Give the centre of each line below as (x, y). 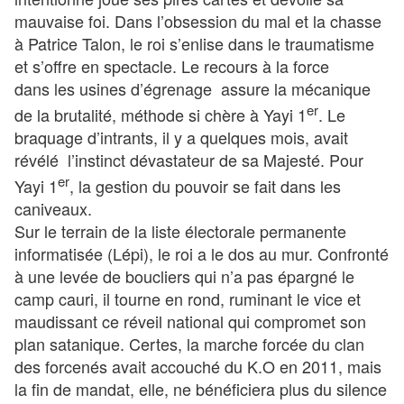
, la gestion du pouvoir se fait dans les (205, 185)
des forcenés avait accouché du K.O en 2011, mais (198, 366)
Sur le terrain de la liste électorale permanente (180, 230)
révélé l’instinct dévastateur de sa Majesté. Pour (189, 159)
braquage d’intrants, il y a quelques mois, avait (181, 137)
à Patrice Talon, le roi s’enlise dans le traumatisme (194, 43)
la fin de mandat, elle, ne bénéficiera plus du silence (201, 388)
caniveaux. (55, 208)
